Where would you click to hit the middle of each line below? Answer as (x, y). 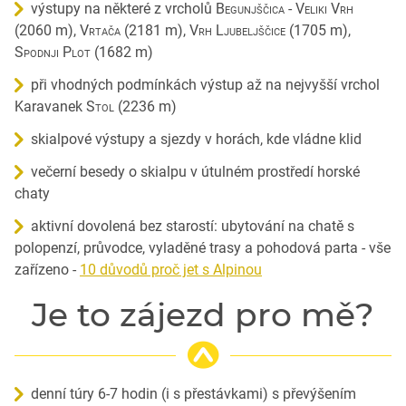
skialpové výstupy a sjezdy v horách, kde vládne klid (196, 139)
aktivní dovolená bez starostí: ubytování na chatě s (193, 226)
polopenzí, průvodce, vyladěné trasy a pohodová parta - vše (203, 247)
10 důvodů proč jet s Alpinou (171, 269)
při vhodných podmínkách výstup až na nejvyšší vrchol (205, 84)
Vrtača (100, 30)
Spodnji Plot (53, 52)
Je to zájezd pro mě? (203, 314)
